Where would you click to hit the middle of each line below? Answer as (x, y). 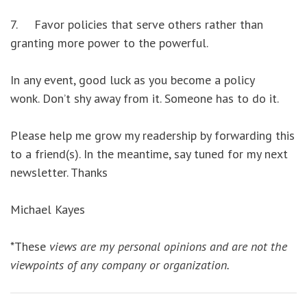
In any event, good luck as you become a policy (132, 80)
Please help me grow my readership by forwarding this (152, 136)
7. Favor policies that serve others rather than (137, 25)
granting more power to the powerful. (109, 43)
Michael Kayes (49, 210)
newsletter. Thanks (59, 173)
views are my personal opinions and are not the (167, 247)
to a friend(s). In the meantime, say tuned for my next (149, 154)
